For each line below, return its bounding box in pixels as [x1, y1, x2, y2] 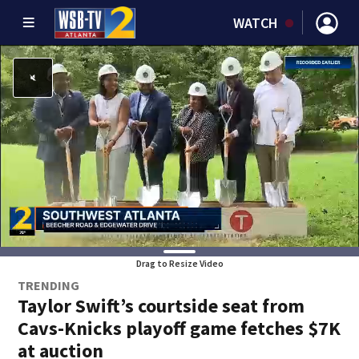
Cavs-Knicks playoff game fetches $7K [18, 316, 341, 341]
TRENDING [18, 277, 80, 293]
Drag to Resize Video [135, 257, 224, 269]
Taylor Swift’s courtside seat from [18, 293, 305, 318]
